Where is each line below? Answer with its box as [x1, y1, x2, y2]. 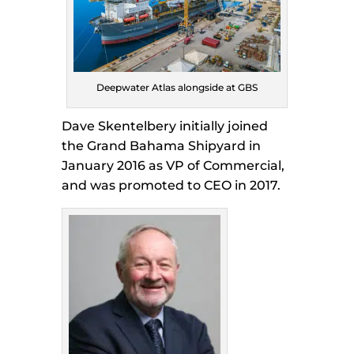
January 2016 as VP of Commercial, [62, 158, 285, 174]
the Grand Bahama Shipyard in [62, 138, 262, 154]
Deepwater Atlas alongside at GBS [96, 81, 258, 94]
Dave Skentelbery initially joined [62, 119, 269, 134]
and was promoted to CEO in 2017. [62, 178, 281, 194]
